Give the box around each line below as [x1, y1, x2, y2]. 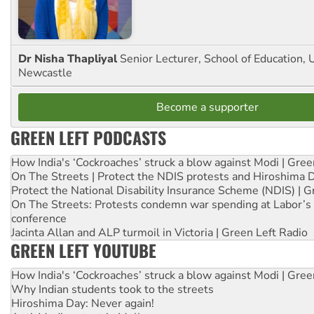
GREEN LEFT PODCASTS [11, 124, 166, 150]
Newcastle [18, 64, 72, 81]
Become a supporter [156, 99, 259, 115]
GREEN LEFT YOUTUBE [11, 237, 156, 263]
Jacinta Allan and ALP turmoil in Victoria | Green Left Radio [11, 224, 308, 240]
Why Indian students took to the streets [11, 281, 214, 297]
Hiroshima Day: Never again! [11, 295, 154, 311]
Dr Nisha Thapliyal [18, 50, 120, 67]
